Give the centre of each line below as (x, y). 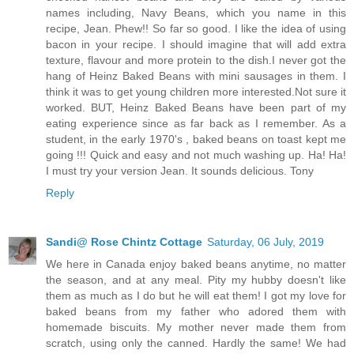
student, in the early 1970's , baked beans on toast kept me (196, 139)
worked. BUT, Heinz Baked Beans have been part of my (196, 108)
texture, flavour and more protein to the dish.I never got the (196, 60)
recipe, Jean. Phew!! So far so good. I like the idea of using (196, 29)
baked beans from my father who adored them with (196, 312)
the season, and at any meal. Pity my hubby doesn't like (196, 280)
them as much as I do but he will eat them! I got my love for (196, 296)
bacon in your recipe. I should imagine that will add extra (196, 45)
